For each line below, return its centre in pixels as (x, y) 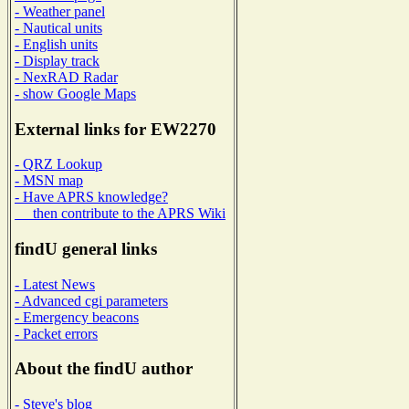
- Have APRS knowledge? (91, 197)
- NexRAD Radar (66, 77)
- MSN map (49, 181)
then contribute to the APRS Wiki (120, 214)
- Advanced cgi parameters (91, 300)
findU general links (86, 249)
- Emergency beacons (77, 317)
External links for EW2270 (115, 129)
